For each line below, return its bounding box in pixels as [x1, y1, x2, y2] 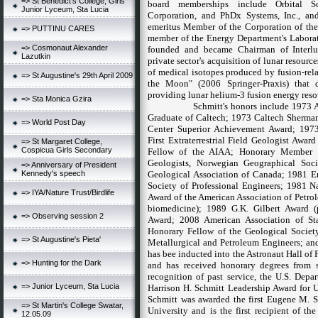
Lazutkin [21, 52, 50, 60]
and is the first [188, 305, 255, 316]
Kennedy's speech [21, 169, 85, 177]
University [148, 305, 188, 316]
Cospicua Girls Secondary [21, 146, 112, 154]
